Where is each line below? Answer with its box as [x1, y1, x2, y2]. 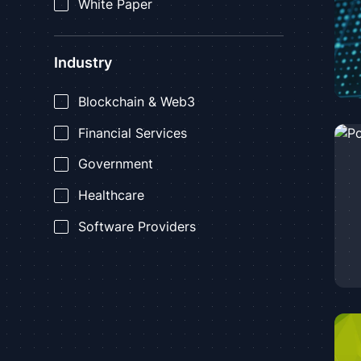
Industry [54, 54, 113, 72]
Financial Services [77, 125, 187, 141]
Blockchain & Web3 [77, 93, 195, 110]
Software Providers [77, 219, 196, 234]
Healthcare [77, 188, 144, 204]
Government [77, 156, 153, 172]
